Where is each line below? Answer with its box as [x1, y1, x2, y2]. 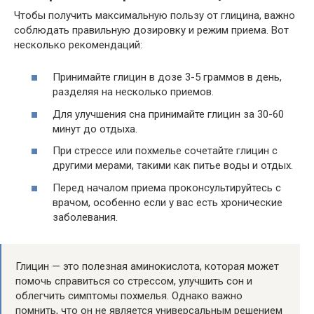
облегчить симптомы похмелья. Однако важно [15, 289, 243, 302]
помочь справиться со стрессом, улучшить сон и [15, 274, 252, 287]
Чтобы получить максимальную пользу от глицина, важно [14, 8, 295, 22]
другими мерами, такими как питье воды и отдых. [53, 159, 293, 172]
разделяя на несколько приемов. [53, 86, 214, 99]
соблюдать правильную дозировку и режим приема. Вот [14, 23, 289, 36]
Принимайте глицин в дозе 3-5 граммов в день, [53, 71, 282, 84]
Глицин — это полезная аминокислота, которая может [15, 259, 279, 273]
